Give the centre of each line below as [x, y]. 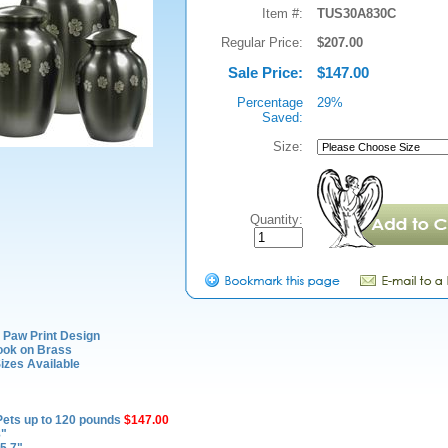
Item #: [282, 14]
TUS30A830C [356, 14]
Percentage [269, 103]
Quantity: [276, 220]
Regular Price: [261, 43]
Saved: [282, 118]
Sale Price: [265, 73]
